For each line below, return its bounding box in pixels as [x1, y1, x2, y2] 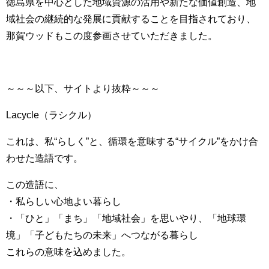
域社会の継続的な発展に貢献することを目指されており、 [6, 13, 256, 23]
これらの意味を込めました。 [6, 246, 131, 256]
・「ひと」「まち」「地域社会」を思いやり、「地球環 [6, 213, 246, 223]
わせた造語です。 [6, 153, 83, 163]
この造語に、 [6, 179, 64, 189]
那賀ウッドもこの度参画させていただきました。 [6, 30, 217, 40]
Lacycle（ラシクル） [6, 109, 97, 119]
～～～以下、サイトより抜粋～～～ [6, 83, 160, 93]
